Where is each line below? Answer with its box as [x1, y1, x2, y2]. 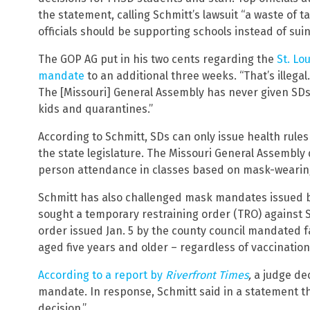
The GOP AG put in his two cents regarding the [38, 52, 277, 66]
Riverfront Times [165, 268, 248, 282]
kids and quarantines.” [38, 102, 153, 116]
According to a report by [38, 268, 165, 282]
